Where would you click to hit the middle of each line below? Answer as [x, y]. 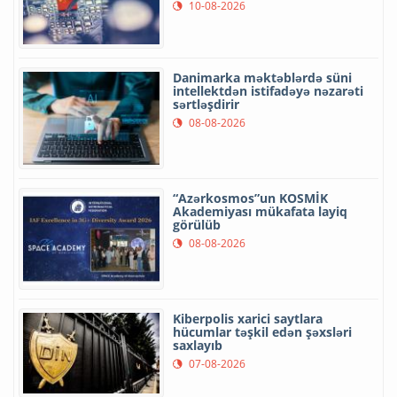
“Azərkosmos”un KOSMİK [250, 198]
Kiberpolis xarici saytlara [248, 319]
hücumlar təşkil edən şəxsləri [262, 332]
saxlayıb [198, 346]
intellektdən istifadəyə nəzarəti [268, 91]
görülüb [197, 225]
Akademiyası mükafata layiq [260, 212]
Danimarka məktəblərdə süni [262, 78]
